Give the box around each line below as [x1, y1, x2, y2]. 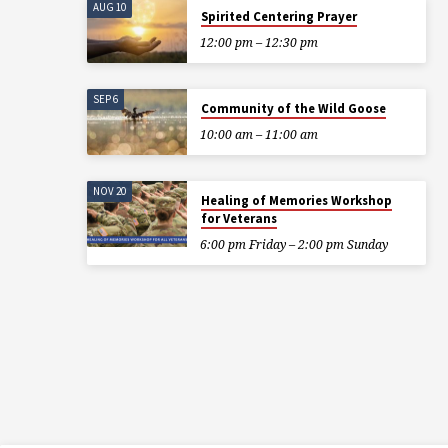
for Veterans [200, 209, 277, 227]
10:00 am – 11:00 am [199, 125, 318, 143]
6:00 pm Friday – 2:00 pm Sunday [199, 235, 388, 253]
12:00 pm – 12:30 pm [199, 33, 318, 51]
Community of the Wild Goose [200, 99, 386, 117]
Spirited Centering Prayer [200, 7, 357, 25]
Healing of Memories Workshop [200, 191, 392, 209]
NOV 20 [93, 184, 127, 199]
